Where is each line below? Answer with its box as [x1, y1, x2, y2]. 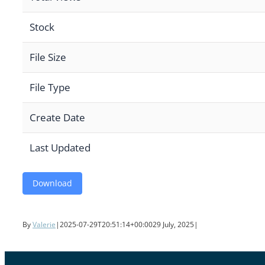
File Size [30, 50, 66, 64]
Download [33, 177, 72, 189]
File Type [30, 80, 70, 95]
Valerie [33, 219, 56, 230]
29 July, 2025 [153, 219, 194, 230]
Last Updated [30, 141, 91, 155]
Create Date [30, 111, 85, 125]
